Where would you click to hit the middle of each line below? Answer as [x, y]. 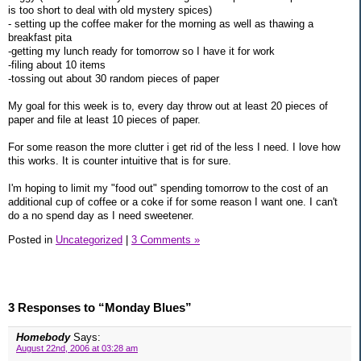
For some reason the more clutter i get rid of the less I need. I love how [174, 147]
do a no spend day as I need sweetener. [101, 215]
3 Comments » [166, 239]
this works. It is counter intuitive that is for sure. [120, 160]
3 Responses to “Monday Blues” [100, 308]
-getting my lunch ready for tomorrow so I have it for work [141, 51]
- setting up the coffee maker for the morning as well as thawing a [161, 23]
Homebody [45, 338]
